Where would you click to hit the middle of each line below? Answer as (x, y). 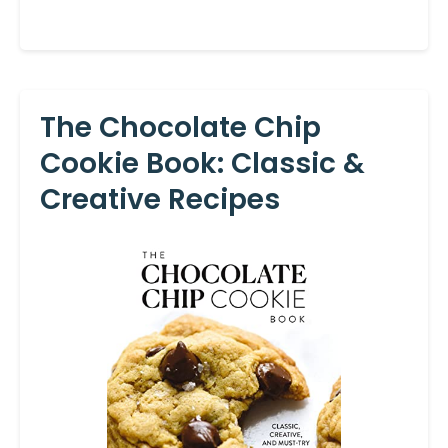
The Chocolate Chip (180, 128)
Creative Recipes (160, 200)
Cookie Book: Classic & (202, 164)
